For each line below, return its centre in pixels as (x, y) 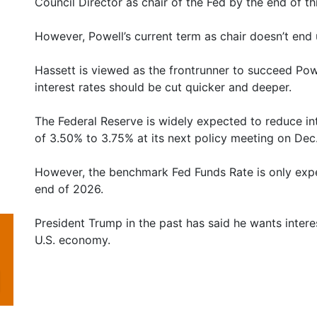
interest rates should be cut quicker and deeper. (163, 87)
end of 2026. (69, 189)
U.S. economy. (73, 240)
